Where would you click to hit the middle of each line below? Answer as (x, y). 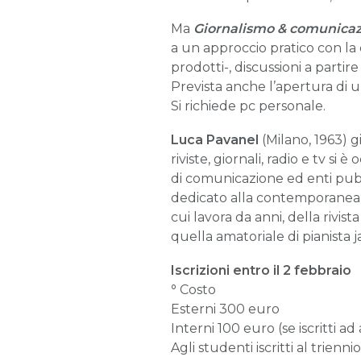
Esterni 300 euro (225, 309)
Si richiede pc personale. (248, 106)
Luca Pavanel (215, 139)
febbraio (323, 270)
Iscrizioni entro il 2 (231, 270)
